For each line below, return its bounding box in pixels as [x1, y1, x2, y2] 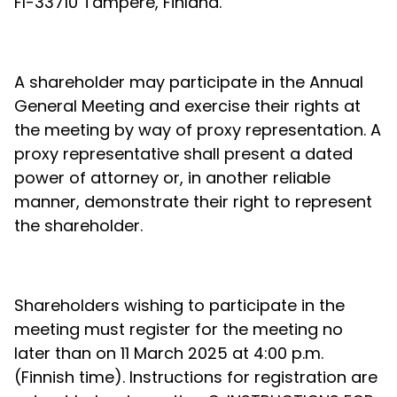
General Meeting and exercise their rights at [14, 95, 361, 117]
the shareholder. [14, 214, 143, 237]
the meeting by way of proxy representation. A [14, 119, 381, 141]
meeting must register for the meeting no [14, 318, 343, 340]
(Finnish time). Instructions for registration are [14, 366, 378, 388]
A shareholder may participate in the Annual [14, 71, 363, 93]
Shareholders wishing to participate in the [14, 294, 345, 316]
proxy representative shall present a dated [14, 143, 353, 165]
